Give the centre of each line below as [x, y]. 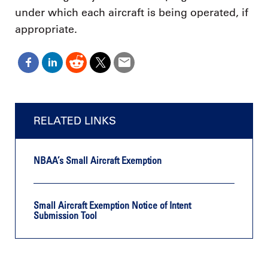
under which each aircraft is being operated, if [132, 13]
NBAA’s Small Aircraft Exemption [98, 161]
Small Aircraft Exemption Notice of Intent [112, 205]
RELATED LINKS [75, 121]
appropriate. [46, 30]
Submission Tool [65, 216]
